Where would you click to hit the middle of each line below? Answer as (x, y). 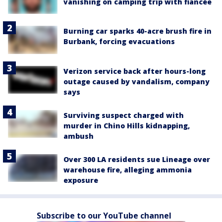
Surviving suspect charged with (124, 115)
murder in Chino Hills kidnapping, (127, 125)
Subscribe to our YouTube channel (104, 215)
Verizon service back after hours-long (135, 71)
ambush (79, 136)
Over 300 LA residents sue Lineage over (137, 159)
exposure (81, 180)
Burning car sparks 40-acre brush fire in (138, 31)
